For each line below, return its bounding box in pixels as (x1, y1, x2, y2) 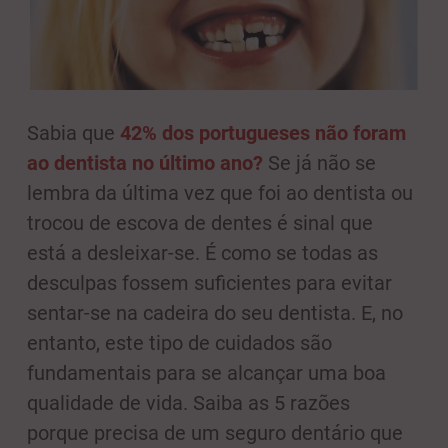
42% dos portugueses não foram (120, 121, 406, 146)
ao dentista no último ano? (27, 151, 263, 176)
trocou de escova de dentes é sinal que (27, 211, 373, 236)
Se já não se (263, 151, 376, 176)
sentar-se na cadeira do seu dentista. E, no (27, 301, 403, 326)
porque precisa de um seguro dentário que (27, 421, 403, 446)
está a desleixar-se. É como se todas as (27, 241, 378, 266)
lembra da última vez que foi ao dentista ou (27, 181, 413, 206)
